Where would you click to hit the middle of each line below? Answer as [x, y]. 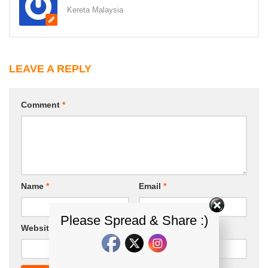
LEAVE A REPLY [50, 68]
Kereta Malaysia [95, 10]
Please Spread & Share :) [134, 220]
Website [37, 228]
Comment [42, 104]
